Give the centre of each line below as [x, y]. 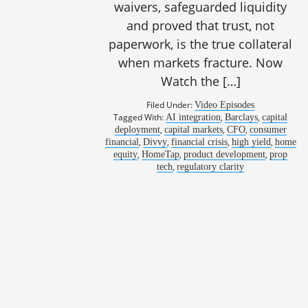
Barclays [242, 117]
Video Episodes [225, 105]
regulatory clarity [211, 167]
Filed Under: [171, 105]
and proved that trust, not [201, 25]
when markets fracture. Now [201, 63]
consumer [268, 130]
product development [225, 154]
